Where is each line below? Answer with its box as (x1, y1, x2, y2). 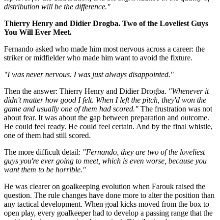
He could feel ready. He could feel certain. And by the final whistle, (4, 122, 213, 131)
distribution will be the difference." (4, 2, 110, 11)
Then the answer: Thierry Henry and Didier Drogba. (4, 86, 168, 95)
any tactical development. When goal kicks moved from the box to (4, 199, 209, 208)
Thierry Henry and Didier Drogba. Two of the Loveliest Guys (4, 19, 208, 27)
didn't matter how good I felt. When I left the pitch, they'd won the (4, 95, 206, 104)
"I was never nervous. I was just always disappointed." (4, 70, 174, 79)
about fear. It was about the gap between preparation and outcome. (4, 113, 209, 122)
